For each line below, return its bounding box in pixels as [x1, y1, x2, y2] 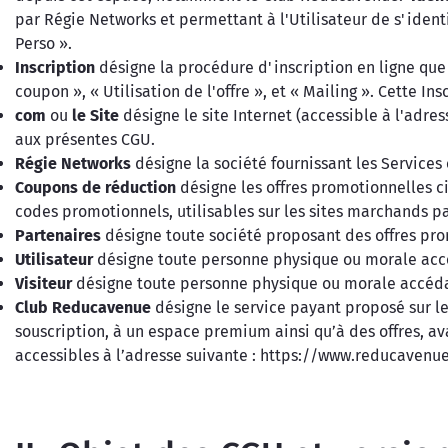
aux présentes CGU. [15, 130, 155, 149]
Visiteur [15, 274, 72, 293]
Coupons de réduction [15, 178, 176, 197]
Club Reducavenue [15, 298, 155, 317]
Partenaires [15, 226, 101, 245]
